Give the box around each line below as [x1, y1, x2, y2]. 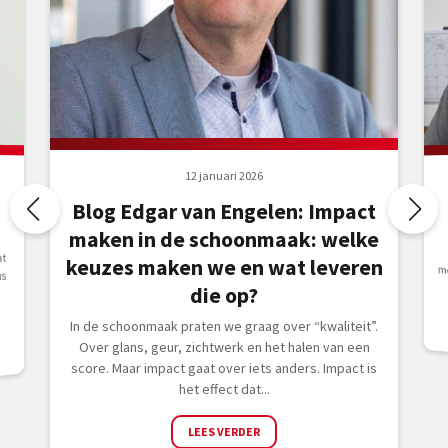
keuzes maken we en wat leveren [65, 254, 383, 282]
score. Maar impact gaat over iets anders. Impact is [71, 359, 377, 378]
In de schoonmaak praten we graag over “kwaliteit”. [70, 317, 378, 336]
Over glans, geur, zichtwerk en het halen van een [78, 338, 370, 357]
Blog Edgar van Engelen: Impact [72, 198, 376, 226]
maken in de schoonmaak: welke [69, 226, 379, 254]
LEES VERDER [188, 424, 260, 440]
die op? [190, 282, 258, 310]
